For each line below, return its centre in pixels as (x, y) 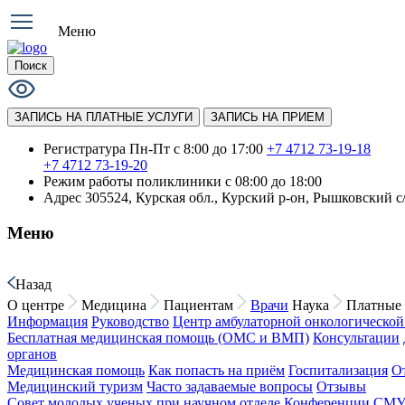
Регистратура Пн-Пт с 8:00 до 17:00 (153, 149)
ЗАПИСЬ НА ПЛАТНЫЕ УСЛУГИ (104, 117)
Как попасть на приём (217, 371)
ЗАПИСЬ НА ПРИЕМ (268, 117)
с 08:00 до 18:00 (273, 181)
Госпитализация (338, 371)
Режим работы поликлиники (132, 181)
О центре (36, 306)
